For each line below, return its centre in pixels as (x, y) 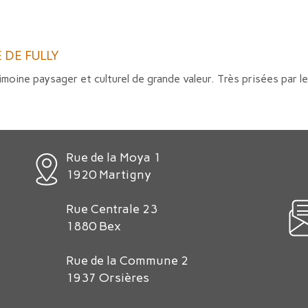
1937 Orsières (107, 278)
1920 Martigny (108, 175)
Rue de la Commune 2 (127, 261)
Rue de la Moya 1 (113, 157)
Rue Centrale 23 (111, 209)
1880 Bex (93, 226)
